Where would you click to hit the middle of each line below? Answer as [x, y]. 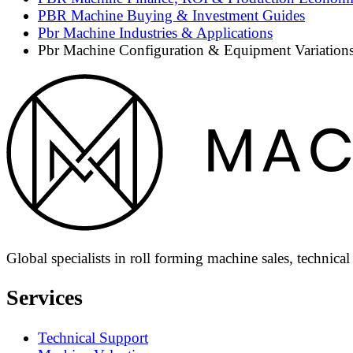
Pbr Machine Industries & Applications [155, 32]
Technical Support [93, 337]
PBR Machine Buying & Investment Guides [171, 15]
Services [45, 298]
